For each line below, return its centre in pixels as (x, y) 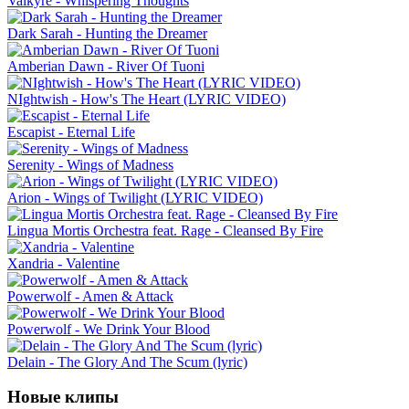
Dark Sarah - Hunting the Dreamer (107, 33)
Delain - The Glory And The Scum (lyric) (127, 362)
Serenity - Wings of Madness (90, 164)
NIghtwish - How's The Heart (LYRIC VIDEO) (147, 99)
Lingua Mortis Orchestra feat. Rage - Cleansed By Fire (165, 230)
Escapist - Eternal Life (71, 131)
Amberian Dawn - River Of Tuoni (106, 66)
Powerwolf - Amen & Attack (90, 296)
